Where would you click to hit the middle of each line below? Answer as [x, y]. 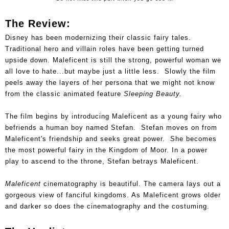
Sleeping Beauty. [153, 94]
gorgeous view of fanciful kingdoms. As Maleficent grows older [113, 195]
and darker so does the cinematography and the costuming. [107, 206]
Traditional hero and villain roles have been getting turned [105, 49]
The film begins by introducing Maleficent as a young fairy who [113, 116]
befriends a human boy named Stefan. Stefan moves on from [111, 127]
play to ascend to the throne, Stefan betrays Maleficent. [102, 161]
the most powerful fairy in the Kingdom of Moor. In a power [106, 150]
